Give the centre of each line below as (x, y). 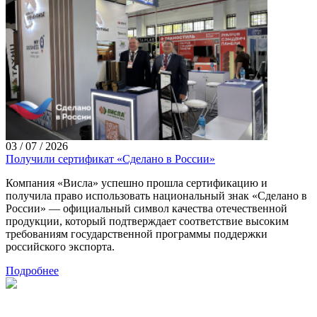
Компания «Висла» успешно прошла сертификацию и (137, 183)
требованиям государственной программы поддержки (137, 234)
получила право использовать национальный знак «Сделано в (156, 196)
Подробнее (32, 271)
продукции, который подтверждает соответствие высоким (147, 221)
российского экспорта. (60, 247)
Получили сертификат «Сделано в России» (110, 159)
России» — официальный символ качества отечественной (146, 209)
